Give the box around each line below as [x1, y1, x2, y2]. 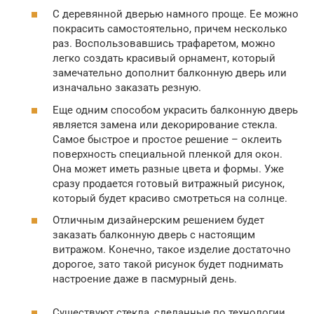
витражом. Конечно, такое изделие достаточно [53, 243, 291, 257]
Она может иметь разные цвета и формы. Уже [53, 162, 284, 175]
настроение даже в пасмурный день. [53, 273, 237, 286]
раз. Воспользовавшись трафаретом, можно [53, 37, 275, 50]
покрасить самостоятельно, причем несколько [53, 22, 287, 36]
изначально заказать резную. [53, 81, 201, 95]
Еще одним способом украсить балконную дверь [53, 103, 298, 116]
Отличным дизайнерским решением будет [53, 214, 264, 227]
